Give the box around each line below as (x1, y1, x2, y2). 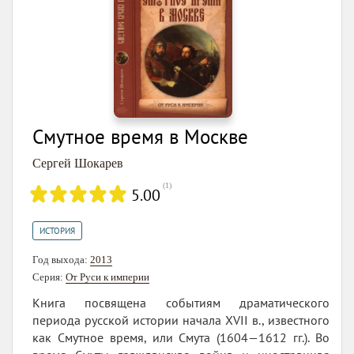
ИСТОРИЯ (40, 224, 75, 236)
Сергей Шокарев (32, 156, 123, 170)
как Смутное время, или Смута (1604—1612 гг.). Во (32, 329, 330, 345)
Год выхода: (32, 253, 90, 265)
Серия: (32, 270, 66, 283)
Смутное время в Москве (32, 123, 248, 149)
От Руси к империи (66, 270, 149, 283)
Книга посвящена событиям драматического (32, 294, 330, 311)
